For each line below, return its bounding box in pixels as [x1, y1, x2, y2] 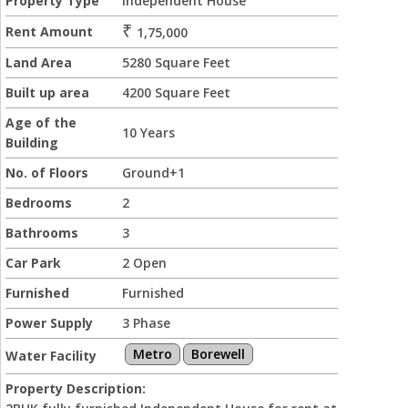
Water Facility [5, 347, 97, 364]
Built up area [5, 84, 89, 101]
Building [5, 134, 58, 151]
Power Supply [5, 314, 93, 331]
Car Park [5, 254, 61, 271]
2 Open [122, 254, 167, 271]
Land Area [5, 54, 72, 71]
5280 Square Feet [122, 54, 234, 71]
